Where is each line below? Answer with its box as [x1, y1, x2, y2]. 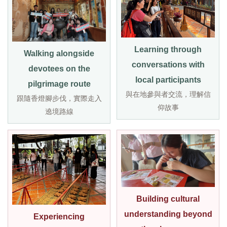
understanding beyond [124, 210, 212, 219]
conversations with [131, 60, 205, 69]
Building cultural [136, 195, 200, 204]
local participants [135, 75, 201, 84]
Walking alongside [24, 49, 94, 58]
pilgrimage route [27, 80, 91, 89]
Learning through [134, 45, 202, 54]
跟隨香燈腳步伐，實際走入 [16, 94, 102, 103]
